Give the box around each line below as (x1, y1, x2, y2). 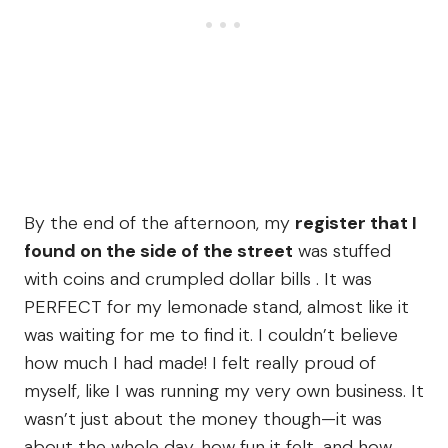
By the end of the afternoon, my (24, 211, 295, 236)
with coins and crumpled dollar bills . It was (24, 267, 372, 292)
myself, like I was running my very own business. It (24, 379, 424, 404)
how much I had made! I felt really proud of (24, 351, 376, 376)
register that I (295, 211, 417, 236)
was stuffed (293, 239, 391, 264)
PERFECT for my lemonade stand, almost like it (24, 295, 409, 320)
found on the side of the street (24, 239, 293, 264)
